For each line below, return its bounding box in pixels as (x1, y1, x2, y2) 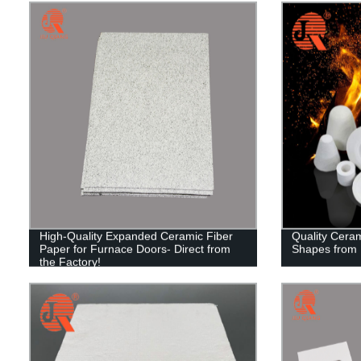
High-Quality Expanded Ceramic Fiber (39, 229, 233, 243)
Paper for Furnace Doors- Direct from (39, 242, 230, 255)
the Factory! (39, 255, 101, 268)
